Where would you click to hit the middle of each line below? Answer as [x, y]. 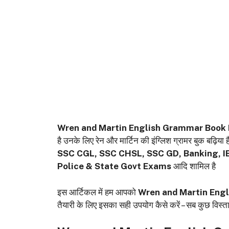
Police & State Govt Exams [114, 166]
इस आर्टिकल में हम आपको [98, 192]
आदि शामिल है [193, 166]
